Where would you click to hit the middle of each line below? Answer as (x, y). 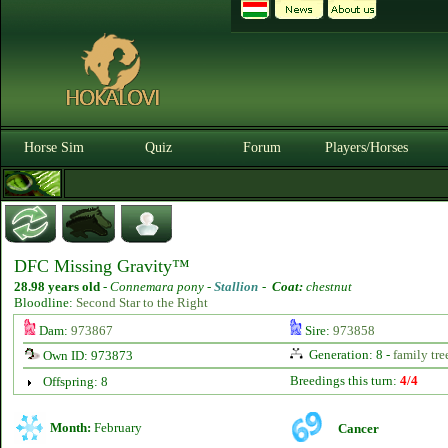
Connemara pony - (162, 286)
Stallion (236, 286)
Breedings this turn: (343, 380)
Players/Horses (366, 147)
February (116, 427)
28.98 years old (57, 286)
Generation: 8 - (349, 354)
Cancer (358, 428)
